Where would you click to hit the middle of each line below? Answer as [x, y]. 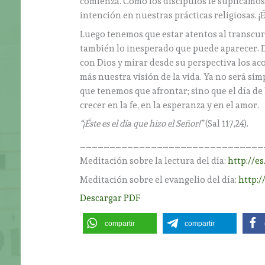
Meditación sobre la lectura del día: [154, 161]
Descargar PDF [110, 198]
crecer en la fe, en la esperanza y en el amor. [170, 105]
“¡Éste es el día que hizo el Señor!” [142, 124]
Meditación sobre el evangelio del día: [159, 180]
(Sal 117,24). [226, 124]
